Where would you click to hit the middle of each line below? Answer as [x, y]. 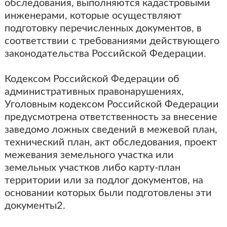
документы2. [35, 206]
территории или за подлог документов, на [104, 180]
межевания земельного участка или [89, 155]
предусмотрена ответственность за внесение [111, 117]
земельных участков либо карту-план [92, 168]
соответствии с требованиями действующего [112, 41]
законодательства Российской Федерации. [105, 54]
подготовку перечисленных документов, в [103, 28]
